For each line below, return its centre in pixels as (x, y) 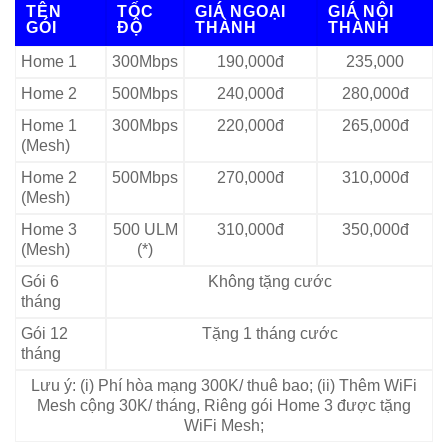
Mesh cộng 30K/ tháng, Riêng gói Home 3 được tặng (224, 406)
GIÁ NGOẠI (241, 12)
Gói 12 (44, 334)
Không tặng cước (269, 282)
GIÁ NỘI (361, 12)
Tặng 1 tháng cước (269, 334)
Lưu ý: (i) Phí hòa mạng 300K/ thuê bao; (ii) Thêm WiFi (224, 386)
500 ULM (145, 230)
